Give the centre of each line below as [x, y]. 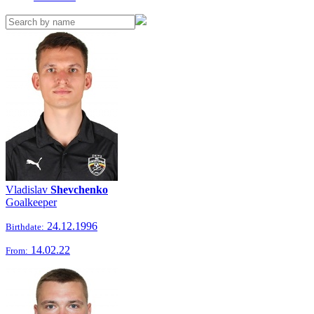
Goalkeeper [31, 202]
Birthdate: [25, 227]
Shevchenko [79, 190]
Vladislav [28, 190]
